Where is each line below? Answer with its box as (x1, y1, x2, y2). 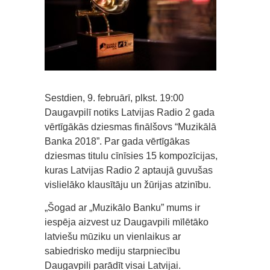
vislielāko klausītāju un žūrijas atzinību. (45, 180, 211, 190)
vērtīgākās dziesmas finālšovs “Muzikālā (45, 122, 216, 132)
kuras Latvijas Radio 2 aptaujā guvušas (45, 165, 213, 175)
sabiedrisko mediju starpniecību (45, 246, 180, 256)
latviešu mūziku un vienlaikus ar (45, 231, 181, 242)
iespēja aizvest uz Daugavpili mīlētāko (45, 217, 209, 227)
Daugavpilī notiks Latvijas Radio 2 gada (45, 107, 215, 118)
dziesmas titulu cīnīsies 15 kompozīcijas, (45, 151, 218, 161)
